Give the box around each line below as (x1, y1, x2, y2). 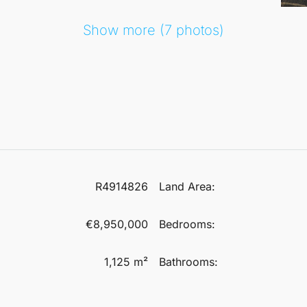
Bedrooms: (159, 217, 215, 231)
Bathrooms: (159, 254, 218, 269)
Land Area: (159, 179, 215, 193)
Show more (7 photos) (83, 21, 224, 38)
